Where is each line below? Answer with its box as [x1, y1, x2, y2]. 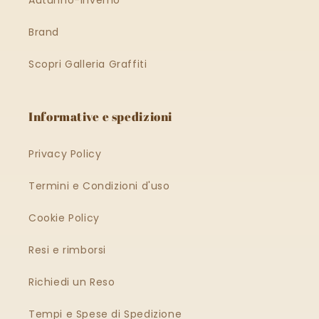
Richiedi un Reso [28, 274, 115, 289]
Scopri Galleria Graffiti [28, 56, 147, 71]
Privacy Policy [28, 146, 102, 161]
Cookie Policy [28, 210, 100, 225]
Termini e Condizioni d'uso [28, 178, 170, 193]
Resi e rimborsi [28, 242, 106, 257]
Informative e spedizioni [28, 108, 173, 125]
